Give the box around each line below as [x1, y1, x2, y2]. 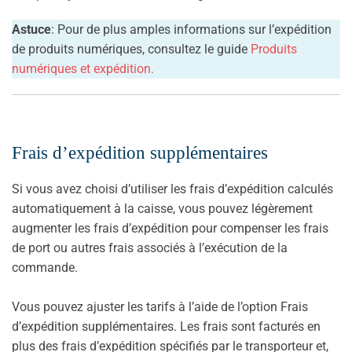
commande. [12, 259, 78, 275]
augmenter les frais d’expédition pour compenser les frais [12, 220, 328, 236]
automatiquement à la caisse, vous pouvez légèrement [12, 200, 313, 216]
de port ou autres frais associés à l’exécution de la [12, 240, 288, 255]
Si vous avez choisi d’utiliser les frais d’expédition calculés [12, 181, 333, 196]
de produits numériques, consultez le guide [12, 41, 251, 57]
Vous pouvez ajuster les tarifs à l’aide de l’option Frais [12, 299, 308, 314]
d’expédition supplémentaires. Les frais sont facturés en [12, 318, 321, 334]
